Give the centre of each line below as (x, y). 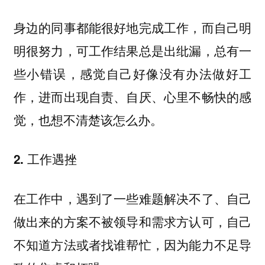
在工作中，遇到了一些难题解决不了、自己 (132, 198)
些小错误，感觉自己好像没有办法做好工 (132, 73)
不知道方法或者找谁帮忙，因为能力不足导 (132, 244)
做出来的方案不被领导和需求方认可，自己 (132, 221)
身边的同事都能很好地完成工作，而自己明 (132, 27)
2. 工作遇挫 (45, 159)
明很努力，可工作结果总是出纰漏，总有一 (132, 50)
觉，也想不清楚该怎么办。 (88, 119)
